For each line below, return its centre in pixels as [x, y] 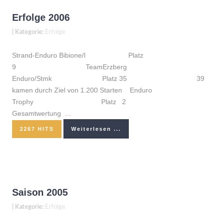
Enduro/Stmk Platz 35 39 [108, 78]
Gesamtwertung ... [41, 113]
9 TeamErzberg [70, 67]
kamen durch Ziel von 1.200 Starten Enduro [82, 90]
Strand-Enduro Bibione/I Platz [80, 55]
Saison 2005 [40, 192]
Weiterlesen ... [96, 129]
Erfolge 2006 [41, 17]
